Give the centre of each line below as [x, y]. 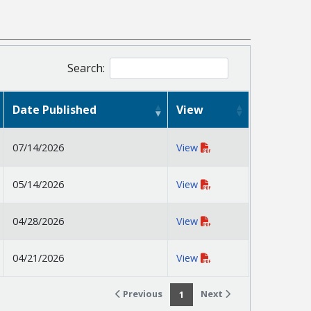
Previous [142, 294]
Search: [86, 68]
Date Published [54, 110]
